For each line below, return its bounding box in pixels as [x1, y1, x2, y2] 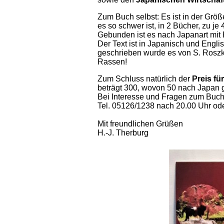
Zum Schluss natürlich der [97, 74, 190, 83]
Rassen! [97, 57, 127, 66]
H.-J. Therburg [97, 128, 148, 137]
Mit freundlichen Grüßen [97, 119, 183, 128]
